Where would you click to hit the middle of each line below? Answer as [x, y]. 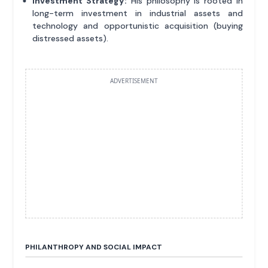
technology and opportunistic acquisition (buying [138, 26]
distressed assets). [71, 39]
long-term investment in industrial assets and [138, 13]
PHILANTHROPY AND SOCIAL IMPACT [94, 247]
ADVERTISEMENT [134, 81]
